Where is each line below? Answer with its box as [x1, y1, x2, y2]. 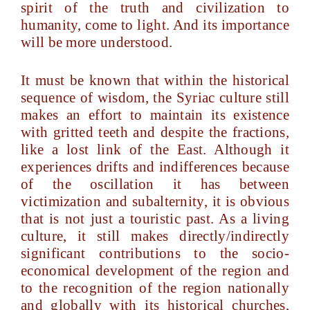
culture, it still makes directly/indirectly [21, 228, 289, 244]
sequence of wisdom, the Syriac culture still [21, 89, 289, 106]
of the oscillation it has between [21, 176, 289, 192]
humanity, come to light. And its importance [21, 17, 289, 33]
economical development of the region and [21, 262, 289, 279]
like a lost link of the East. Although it [21, 141, 289, 158]
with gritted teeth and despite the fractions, [21, 124, 289, 140]
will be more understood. [21, 34, 173, 51]
